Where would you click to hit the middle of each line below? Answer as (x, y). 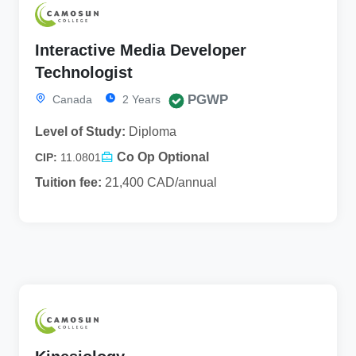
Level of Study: (80, 132)
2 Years (140, 100)
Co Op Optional (163, 157)
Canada (71, 100)
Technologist (84, 73)
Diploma (151, 132)
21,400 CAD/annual (159, 183)
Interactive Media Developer (141, 50)
